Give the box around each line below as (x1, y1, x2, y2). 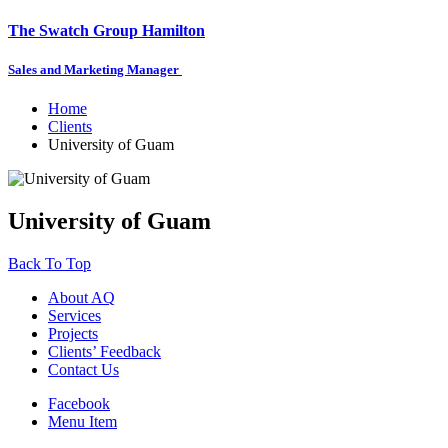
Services (48, 306, 101, 324)
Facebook (48, 394, 110, 412)
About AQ (48, 288, 115, 306)
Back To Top (8, 254, 91, 272)
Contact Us (48, 360, 119, 378)
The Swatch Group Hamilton (8, 21, 205, 39)
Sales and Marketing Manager (8, 61, 182, 77)
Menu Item (48, 412, 117, 430)
